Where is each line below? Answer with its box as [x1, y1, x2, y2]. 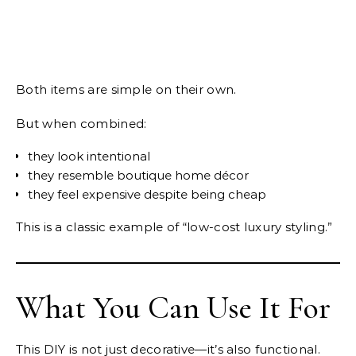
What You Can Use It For [16, 288, 331, 327]
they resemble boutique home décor [28, 168, 249, 184]
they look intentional [28, 149, 150, 164]
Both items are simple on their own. [16, 82, 237, 98]
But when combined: [16, 116, 147, 132]
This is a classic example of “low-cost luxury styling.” [16, 219, 333, 235]
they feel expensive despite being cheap [28, 187, 266, 203]
